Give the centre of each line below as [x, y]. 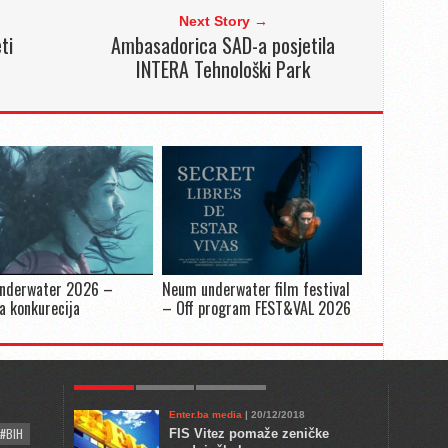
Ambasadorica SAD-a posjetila [223, 45]
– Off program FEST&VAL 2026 [256, 308]
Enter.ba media [205, 414]
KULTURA [165, 378]
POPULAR [104, 378]
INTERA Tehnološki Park [223, 69]
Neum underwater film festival [255, 289]
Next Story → [223, 21]
